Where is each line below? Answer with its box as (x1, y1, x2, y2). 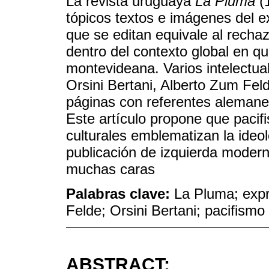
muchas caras (66, 161, 155, 178)
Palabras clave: (66, 185, 174, 202)
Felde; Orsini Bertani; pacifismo (66, 202, 265, 219)
